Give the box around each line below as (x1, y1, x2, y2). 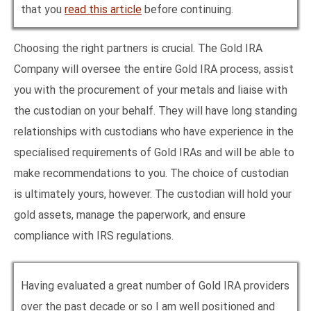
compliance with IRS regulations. (14, 229, 174, 243)
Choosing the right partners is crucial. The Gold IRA (14, 42, 262, 56)
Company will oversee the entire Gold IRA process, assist (14, 62, 294, 76)
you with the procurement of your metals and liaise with (14, 83, 287, 97)
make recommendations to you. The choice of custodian (14, 167, 289, 180)
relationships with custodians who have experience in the (14, 125, 294, 139)
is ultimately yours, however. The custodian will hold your (14, 187, 292, 201)
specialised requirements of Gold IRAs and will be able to (14, 146, 294, 160)
